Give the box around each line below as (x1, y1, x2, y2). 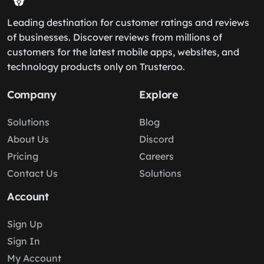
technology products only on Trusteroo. (7, 61, 185, 72)
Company (7, 88, 57, 101)
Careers (139, 150, 174, 162)
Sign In (7, 235, 40, 247)
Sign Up (7, 218, 42, 230)
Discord (139, 133, 174, 145)
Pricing (7, 150, 38, 162)
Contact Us (7, 167, 58, 179)
